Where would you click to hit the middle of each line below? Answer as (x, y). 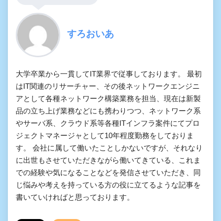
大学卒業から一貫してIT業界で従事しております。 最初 (109, 74)
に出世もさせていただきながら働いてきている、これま (108, 160)
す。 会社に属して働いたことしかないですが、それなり (109, 147)
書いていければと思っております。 (75, 197)
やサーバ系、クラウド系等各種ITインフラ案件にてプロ (108, 123)
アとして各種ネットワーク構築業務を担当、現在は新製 (108, 98)
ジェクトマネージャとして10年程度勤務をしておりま (105, 135)
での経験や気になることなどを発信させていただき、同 (108, 172)
